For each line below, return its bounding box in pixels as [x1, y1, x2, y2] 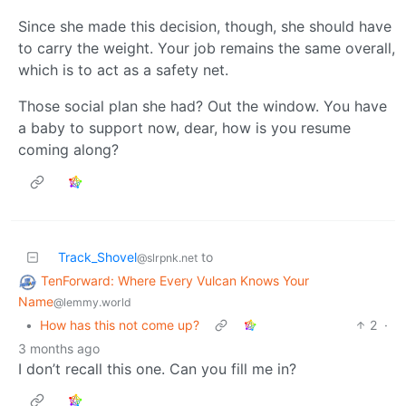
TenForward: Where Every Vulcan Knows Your [41, 273, 309, 288]
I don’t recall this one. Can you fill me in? [18, 359, 296, 378]
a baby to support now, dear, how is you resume [18, 119, 351, 137]
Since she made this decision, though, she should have [18, 17, 391, 35]
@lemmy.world [53, 295, 131, 309]
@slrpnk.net [137, 251, 198, 265]
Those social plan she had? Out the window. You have [18, 97, 387, 115]
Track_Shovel [58, 249, 137, 265]
